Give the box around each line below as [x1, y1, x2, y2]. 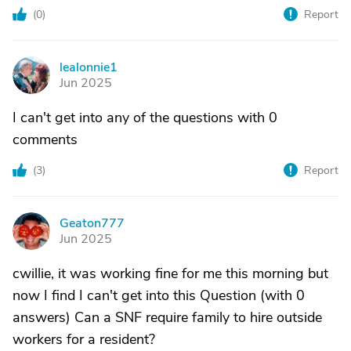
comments [13, 130, 78, 150]
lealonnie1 [60, 59, 118, 77]
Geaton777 [60, 215, 125, 233]
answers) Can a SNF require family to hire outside [13, 308, 322, 327]
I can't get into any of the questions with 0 [13, 108, 277, 128]
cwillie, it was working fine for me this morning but [13, 264, 328, 284]
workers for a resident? [13, 330, 155, 349]
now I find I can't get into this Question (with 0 [13, 286, 305, 306]
